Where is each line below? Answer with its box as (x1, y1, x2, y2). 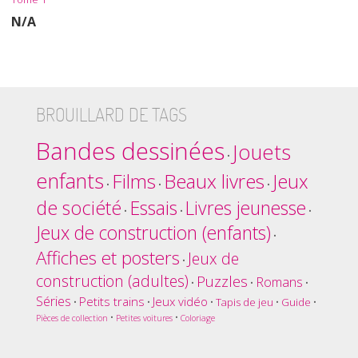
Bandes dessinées (35, 135, 225, 168)
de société (35, 195, 121, 221)
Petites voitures (115, 312, 173, 324)
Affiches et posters (35, 245, 180, 271)
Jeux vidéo (152, 293, 208, 310)
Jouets (232, 138, 291, 167)
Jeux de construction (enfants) (35, 221, 271, 246)
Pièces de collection (35, 312, 108, 324)
